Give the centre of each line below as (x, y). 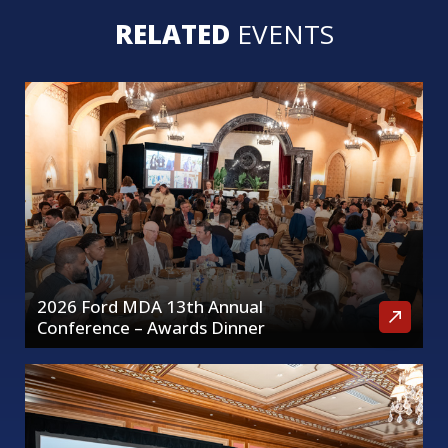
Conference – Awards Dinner (151, 327)
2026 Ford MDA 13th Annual (150, 306)
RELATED (175, 34)
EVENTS (285, 34)
